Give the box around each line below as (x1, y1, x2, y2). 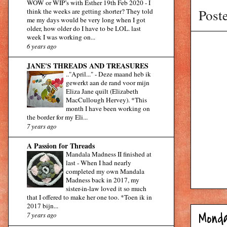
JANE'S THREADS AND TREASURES (27, 60, 148, 71)
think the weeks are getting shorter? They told (27, 7, 153, 16)
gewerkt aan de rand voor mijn (66, 78, 149, 88)
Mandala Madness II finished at (66, 149, 152, 159)
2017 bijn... (27, 201, 58, 211)
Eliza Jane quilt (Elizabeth (66, 87, 138, 96)
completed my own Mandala (66, 167, 144, 176)
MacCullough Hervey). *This (66, 95, 147, 105)
